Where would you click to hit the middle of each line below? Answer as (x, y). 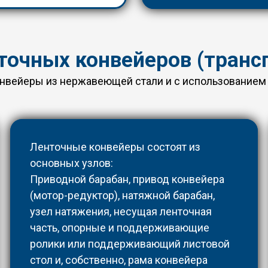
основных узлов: (72, 163)
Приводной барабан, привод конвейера (127, 179)
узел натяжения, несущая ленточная (121, 212)
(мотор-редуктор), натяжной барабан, (122, 196)
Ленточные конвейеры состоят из (115, 147)
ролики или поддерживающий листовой (130, 244)
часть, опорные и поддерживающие (119, 228)
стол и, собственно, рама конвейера (118, 260)
